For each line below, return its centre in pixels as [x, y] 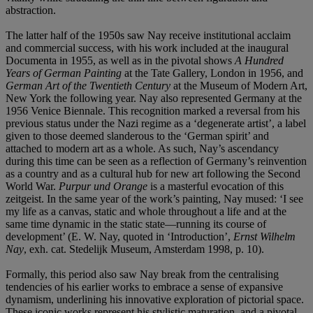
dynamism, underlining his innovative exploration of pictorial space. [155, 299]
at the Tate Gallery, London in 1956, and [212, 73]
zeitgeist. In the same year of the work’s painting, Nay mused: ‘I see [154, 198]
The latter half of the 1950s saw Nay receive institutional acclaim [148, 35]
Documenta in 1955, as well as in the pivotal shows [120, 60]
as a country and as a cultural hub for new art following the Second [153, 173]
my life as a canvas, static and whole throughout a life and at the [146, 211]
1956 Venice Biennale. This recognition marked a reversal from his [153, 110]
